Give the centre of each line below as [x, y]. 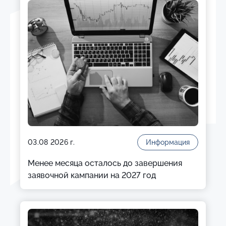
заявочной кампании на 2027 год [92, 175]
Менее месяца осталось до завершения [105, 163]
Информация [168, 142]
